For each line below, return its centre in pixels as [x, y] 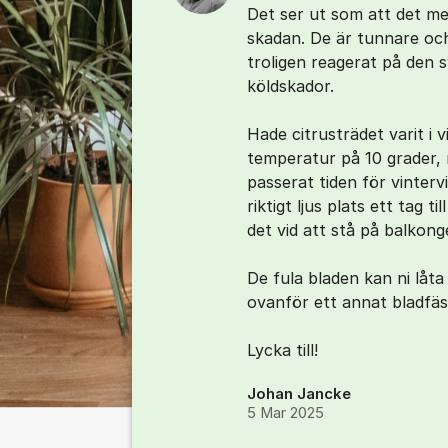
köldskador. [290, 86]
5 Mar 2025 [285, 413]
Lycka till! [282, 350]
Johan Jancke [299, 394]
